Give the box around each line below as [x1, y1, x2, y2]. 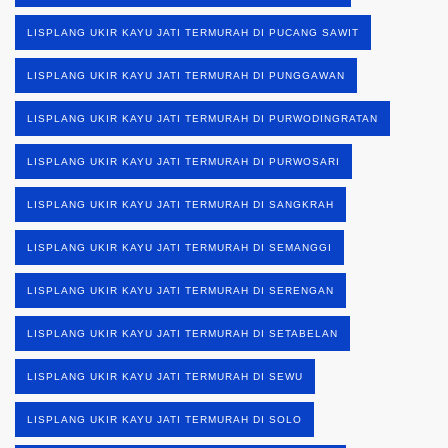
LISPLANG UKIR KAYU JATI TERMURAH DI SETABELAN [27, 327, 338, 339]
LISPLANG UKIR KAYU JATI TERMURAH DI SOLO [27, 413, 302, 425]
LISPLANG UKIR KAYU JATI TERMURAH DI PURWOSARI [27, 155, 340, 167]
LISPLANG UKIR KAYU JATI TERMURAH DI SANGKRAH [27, 198, 334, 210]
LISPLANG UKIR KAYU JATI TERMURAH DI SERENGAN [27, 284, 334, 296]
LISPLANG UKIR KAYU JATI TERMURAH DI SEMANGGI [27, 241, 332, 253]
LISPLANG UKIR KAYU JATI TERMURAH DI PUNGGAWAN [27, 69, 345, 81]
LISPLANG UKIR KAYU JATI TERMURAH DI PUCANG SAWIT [27, 26, 359, 38]
